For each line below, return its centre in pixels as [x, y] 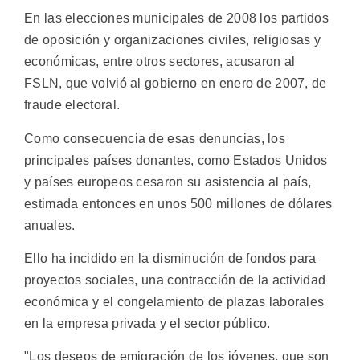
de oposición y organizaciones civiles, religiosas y [173, 40]
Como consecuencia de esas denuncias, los [155, 138]
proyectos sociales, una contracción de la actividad [175, 280]
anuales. [50, 225]
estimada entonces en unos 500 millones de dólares [178, 203]
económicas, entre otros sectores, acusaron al [160, 62]
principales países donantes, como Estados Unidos [176, 160]
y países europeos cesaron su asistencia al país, [168, 182]
